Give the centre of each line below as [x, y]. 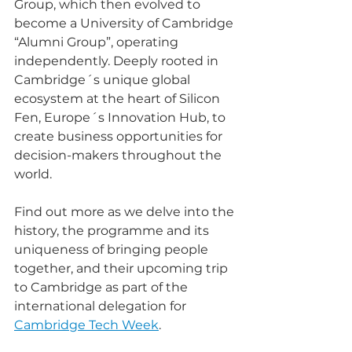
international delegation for [102, 306]
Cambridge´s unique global [104, 80]
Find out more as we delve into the [126, 212]
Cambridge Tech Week [86, 325]
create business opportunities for [120, 136]
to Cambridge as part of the [103, 287]
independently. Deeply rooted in [118, 61]
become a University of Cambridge [125, 23]
